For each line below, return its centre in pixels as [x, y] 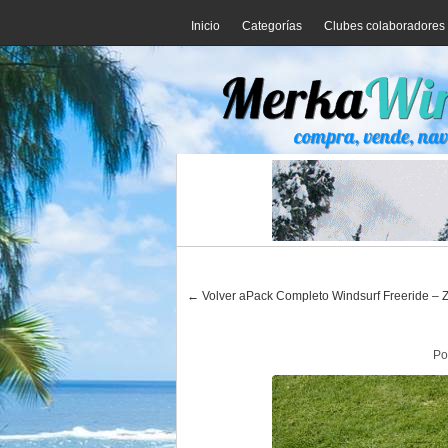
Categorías [272, 26]
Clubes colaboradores [384, 26]
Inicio [205, 26]
